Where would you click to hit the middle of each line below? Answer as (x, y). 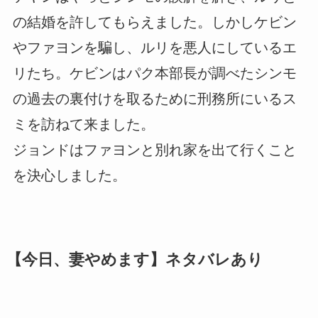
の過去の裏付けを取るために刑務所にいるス (154, 98)
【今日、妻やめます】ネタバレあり (135, 259)
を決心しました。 (69, 175)
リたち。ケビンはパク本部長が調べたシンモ (154, 73)
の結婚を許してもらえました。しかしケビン (154, 22)
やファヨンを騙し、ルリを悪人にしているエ (154, 47)
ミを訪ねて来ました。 (83, 124)
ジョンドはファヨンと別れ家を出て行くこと (154, 149)
